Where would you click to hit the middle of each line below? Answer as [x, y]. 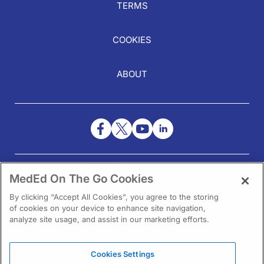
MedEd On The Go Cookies [81, 179]
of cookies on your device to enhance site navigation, [108, 208]
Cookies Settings [123, 254]
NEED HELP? [151, 172]
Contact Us [161, 185]
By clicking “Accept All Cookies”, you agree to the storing [114, 197]
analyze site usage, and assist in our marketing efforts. [109, 219]
